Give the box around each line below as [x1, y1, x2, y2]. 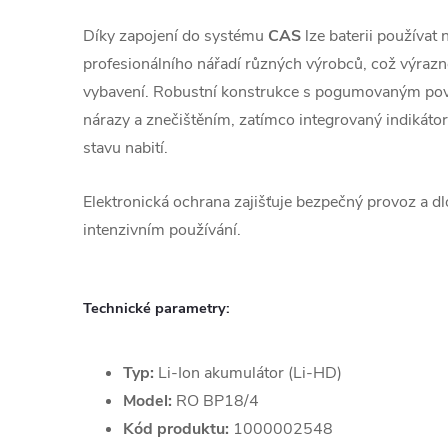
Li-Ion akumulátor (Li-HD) [154, 361, 342, 384]
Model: [123, 389, 172, 412]
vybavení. [83, 81, 153, 103]
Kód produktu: [123, 417, 229, 440]
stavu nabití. [83, 137, 168, 159]
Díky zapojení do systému [83, 25, 268, 47]
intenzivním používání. [83, 219, 241, 241]
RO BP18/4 [172, 389, 259, 412]
